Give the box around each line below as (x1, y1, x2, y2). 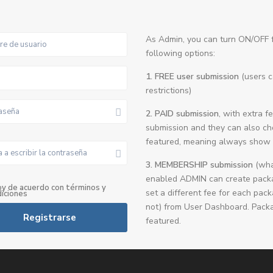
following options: (146, 48, 215, 59)
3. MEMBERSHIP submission (146, 159, 253, 171)
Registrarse (23, 211, 76, 224)
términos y (66, 182, 106, 193)
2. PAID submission (146, 108, 219, 119)
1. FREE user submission (146, 71, 239, 82)
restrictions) (146, 85, 191, 96)
